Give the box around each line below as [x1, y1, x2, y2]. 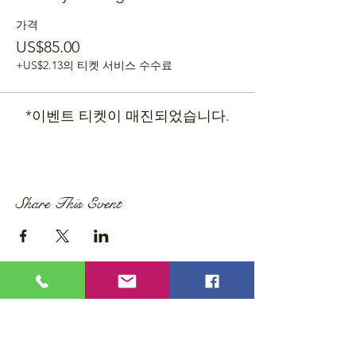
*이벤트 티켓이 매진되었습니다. [25, 107, 230, 125]
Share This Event [16, 194, 122, 214]
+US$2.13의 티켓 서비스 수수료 [16, 58, 172, 72]
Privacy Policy [8, 321, 78, 336]
